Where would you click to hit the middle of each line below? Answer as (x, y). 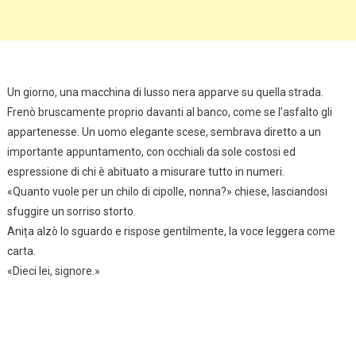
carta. (21, 251)
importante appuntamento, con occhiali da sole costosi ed (151, 151)
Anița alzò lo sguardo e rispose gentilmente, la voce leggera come (171, 231)
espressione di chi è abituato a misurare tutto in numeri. (145, 171)
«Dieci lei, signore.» (53, 271)
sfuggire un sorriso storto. (71, 211)
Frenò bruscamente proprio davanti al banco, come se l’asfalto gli (169, 112)
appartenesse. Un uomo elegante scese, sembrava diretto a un (164, 132)
